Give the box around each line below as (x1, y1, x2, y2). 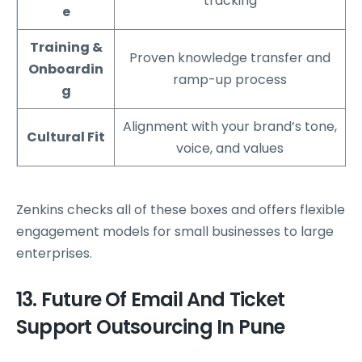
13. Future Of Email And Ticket (16, 286, 285, 314)
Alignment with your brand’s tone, (123, 117, 337, 137)
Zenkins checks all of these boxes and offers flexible (16, 200, 345, 220)
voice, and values (176, 139, 284, 158)
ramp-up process (173, 70, 287, 90)
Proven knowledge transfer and (129, 48, 330, 68)
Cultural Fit (27, 128, 105, 147)
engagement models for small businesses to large (16, 222, 334, 242)
